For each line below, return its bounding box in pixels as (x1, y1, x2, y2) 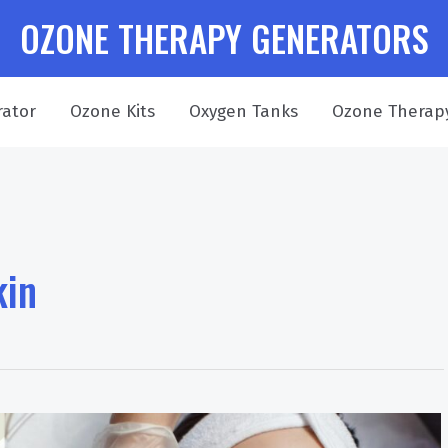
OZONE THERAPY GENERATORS (19, 12, 429, 64)
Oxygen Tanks (188, 101, 298, 122)
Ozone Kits (69, 101, 155, 122)
